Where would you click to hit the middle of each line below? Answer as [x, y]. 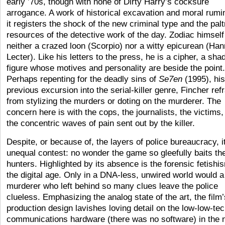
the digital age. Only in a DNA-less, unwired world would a [115, 175]
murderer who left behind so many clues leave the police [112, 186]
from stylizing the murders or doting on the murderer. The [114, 101]
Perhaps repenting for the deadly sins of [83, 79]
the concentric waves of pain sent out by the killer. [101, 123]
